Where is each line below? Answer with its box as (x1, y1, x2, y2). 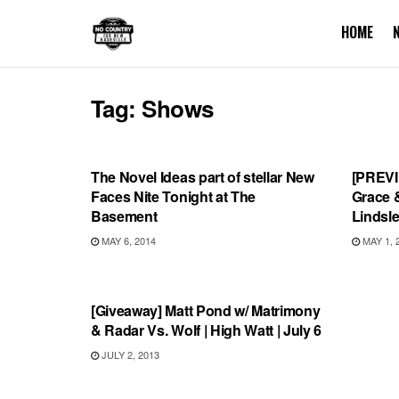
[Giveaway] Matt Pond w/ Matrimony (91, 300, 321, 321)
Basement (91, 206, 158, 226)
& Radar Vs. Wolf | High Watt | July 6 (91, 320, 322, 340)
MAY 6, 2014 (99, 233, 156, 248)
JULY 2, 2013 (99, 347, 159, 362)
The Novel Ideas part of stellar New (91, 167, 314, 187)
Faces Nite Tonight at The (91, 186, 256, 207)
